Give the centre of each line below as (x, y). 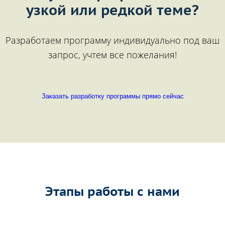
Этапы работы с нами (113, 192)
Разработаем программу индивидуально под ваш (113, 40)
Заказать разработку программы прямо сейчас (113, 96)
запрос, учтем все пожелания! (113, 54)
